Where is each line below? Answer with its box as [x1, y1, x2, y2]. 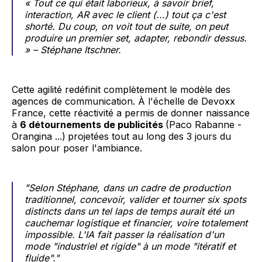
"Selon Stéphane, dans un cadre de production [25, 182, 230, 194]
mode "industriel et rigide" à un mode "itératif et [25, 240, 236, 253]
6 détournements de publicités [20, 119, 166, 131]
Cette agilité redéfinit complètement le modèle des [12, 84, 230, 96]
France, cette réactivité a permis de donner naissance [12, 107, 250, 119]
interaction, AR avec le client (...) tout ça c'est [25, 9, 226, 21]
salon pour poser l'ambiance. [12, 142, 142, 154]
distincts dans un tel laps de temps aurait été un [25, 205, 234, 218]
